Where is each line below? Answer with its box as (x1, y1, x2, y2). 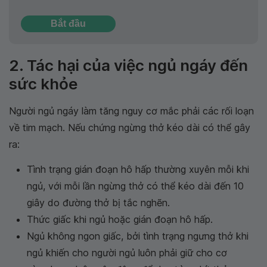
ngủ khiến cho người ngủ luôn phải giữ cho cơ (27, 246, 227, 259)
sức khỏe (9, 74, 78, 93)
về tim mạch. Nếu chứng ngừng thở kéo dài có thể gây (9, 121, 250, 133)
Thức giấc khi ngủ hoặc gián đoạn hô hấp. (27, 213, 213, 225)
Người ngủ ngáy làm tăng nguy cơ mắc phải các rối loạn (9, 104, 254, 117)
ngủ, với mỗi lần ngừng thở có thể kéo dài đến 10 (27, 179, 244, 192)
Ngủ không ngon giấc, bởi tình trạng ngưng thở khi (27, 229, 249, 242)
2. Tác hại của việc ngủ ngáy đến (9, 55, 248, 74)
